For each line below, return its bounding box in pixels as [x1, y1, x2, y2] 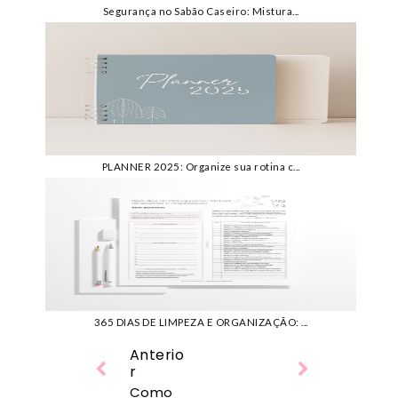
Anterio [129, 345, 185, 366]
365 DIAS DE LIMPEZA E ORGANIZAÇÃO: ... [93, 316, 308, 329]
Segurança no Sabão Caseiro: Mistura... [102, 5, 299, 18]
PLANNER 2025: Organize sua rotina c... [101, 161, 300, 173]
